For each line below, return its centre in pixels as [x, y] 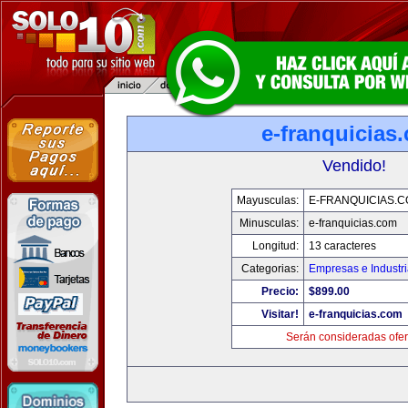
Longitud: [275, 246]
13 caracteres [342, 246]
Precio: [280, 291]
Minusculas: [269, 223]
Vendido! [354, 166]
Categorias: [270, 269]
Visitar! [280, 314]
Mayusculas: [268, 200]
